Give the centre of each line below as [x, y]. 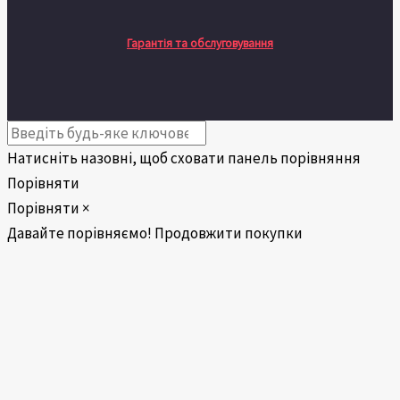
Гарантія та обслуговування [200, 44]
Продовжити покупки [229, 233]
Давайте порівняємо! [79, 233]
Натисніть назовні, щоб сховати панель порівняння [184, 158]
